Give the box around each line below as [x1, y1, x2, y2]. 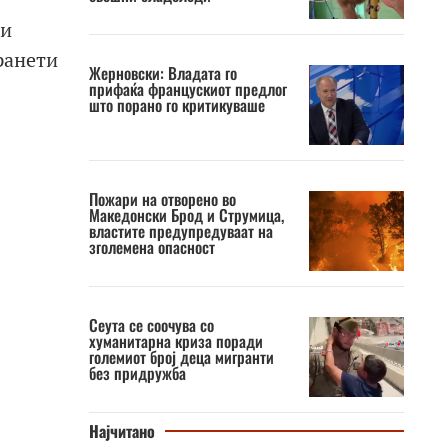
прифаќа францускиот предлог [88, 77, 287, 101]
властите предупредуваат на [88, 219, 273, 243]
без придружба [88, 361, 186, 385]
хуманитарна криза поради [88, 329, 263, 353]
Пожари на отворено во [88, 187, 236, 211]
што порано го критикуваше [88, 93, 265, 117]
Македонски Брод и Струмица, [88, 203, 284, 227]
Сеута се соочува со [88, 313, 214, 337]
